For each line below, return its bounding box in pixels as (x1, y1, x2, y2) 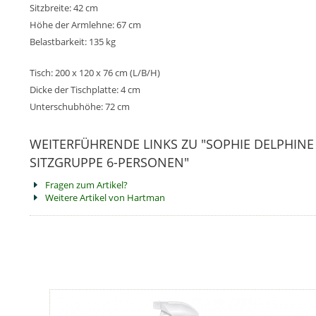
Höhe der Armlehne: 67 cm (30, 18, 141, 31)
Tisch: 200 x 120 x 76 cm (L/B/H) (30, 66, 160, 79)
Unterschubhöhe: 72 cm (30, 100, 130, 113)
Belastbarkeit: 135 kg (30, 35, 116, 48)
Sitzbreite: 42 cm (30, 1, 98, 14)
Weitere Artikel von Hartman (45, 191, 165, 204)
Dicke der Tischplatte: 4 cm (30, 83, 140, 96)
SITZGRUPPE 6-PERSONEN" (30, 154, 189, 171)
